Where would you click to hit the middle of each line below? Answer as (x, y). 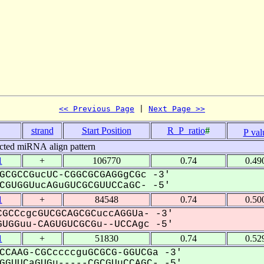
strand (42, 130)
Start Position (106, 130)
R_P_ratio (186, 130)
